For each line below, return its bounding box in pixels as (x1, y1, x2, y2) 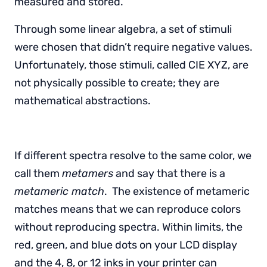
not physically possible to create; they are (14, 76, 219, 89)
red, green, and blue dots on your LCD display (14, 238, 237, 252)
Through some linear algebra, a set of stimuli (14, 22, 232, 36)
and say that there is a (113, 166, 225, 180)
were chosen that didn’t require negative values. (14, 40, 253, 54)
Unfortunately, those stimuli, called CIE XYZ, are (14, 58, 249, 72)
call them (14, 166, 62, 180)
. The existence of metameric (104, 184, 250, 198)
